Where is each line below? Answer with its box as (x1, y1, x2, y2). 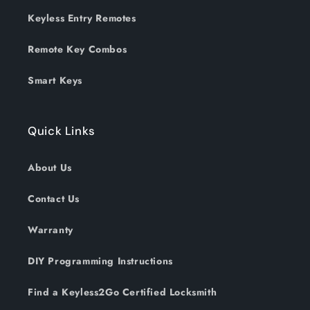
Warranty (28, 223, 73, 237)
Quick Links (28, 123, 95, 139)
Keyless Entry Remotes (28, 11, 136, 26)
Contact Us (28, 192, 80, 206)
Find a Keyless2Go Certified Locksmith (28, 285, 217, 300)
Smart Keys (28, 73, 82, 88)
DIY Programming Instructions (28, 254, 173, 268)
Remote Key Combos (28, 42, 127, 57)
